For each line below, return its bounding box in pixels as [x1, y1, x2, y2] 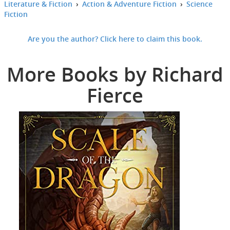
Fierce [87, 81, 143, 108]
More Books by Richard [7, 60, 223, 87]
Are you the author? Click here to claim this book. [28, 33, 202, 44]
